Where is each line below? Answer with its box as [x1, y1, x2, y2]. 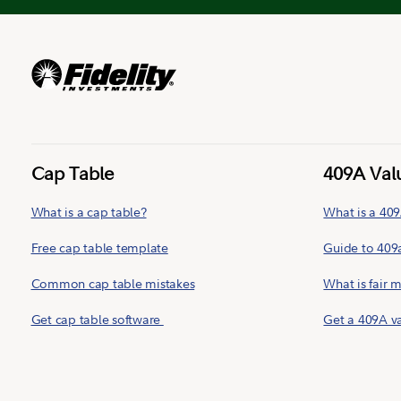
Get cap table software [30, 311, 164, 328]
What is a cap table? [30, 203, 147, 220]
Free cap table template [30, 239, 168, 256]
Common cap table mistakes [30, 275, 195, 292]
